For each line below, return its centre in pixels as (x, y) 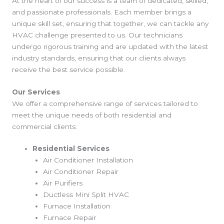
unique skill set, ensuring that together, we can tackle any (110, 23)
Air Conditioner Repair (80, 172)
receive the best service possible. (68, 69)
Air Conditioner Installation (88, 160)
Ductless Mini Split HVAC (86, 195)
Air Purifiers (62, 183)
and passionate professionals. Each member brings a (102, 12)
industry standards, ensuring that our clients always (99, 58)
